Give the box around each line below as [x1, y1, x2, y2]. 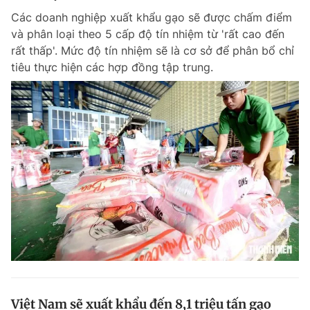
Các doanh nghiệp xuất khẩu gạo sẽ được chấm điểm [11, 10, 292, 24]
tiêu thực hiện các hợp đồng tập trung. [11, 60, 213, 74]
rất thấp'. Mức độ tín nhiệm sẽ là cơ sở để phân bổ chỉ [11, 44, 294, 57]
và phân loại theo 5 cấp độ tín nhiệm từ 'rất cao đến [11, 27, 284, 41]
